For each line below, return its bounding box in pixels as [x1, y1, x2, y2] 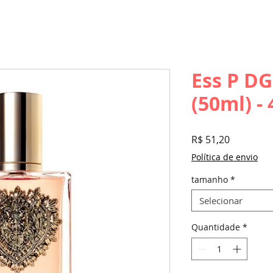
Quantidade [191, 221, 240, 233]
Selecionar [199, 194, 243, 207]
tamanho [191, 174, 228, 185]
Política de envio [191, 151, 258, 163]
